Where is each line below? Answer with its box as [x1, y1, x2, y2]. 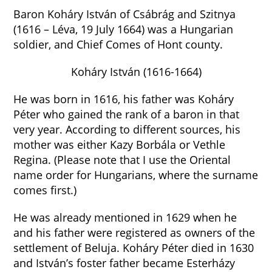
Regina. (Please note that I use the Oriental [13, 152, 231, 167]
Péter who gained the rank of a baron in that [13, 107, 240, 121]
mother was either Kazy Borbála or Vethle [13, 137, 226, 152]
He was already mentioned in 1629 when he [13, 210, 237, 225]
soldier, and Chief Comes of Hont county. [13, 37, 223, 52]
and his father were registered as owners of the [13, 225, 256, 240]
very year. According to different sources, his [13, 122, 241, 137]
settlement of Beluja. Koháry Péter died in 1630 [13, 240, 254, 255]
